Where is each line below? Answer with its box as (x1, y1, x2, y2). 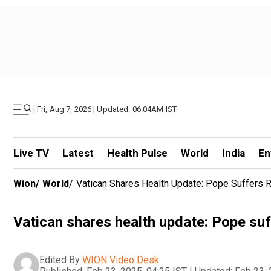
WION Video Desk (82, 253, 159, 266)
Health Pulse (106, 147, 168, 159)
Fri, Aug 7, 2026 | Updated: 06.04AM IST (37, 105, 177, 114)
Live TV (13, 147, 49, 159)
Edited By (39, 253, 80, 266)
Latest (62, 147, 94, 159)
